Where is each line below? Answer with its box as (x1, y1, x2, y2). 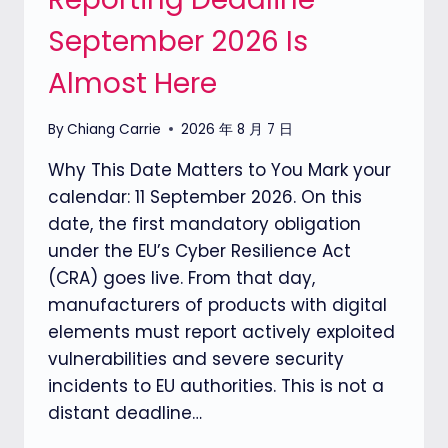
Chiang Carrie (67, 119, 162, 139)
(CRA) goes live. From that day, (48, 265, 315, 290)
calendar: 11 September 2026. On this (48, 184, 362, 209)
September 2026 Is (48, 22, 308, 62)
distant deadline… (48, 400, 202, 425)
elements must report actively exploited (48, 319, 395, 344)
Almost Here (48, 64, 217, 104)
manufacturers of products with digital (48, 292, 387, 317)
